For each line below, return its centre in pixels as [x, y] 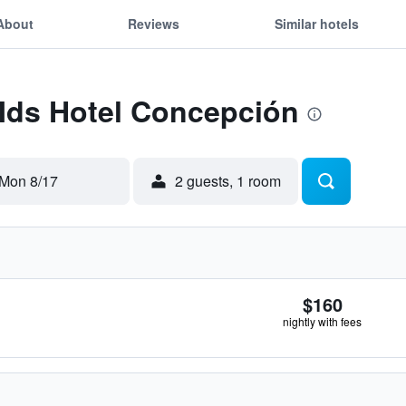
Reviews [154, 23]
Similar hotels [316, 23]
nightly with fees [322, 321]
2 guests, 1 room [228, 181]
